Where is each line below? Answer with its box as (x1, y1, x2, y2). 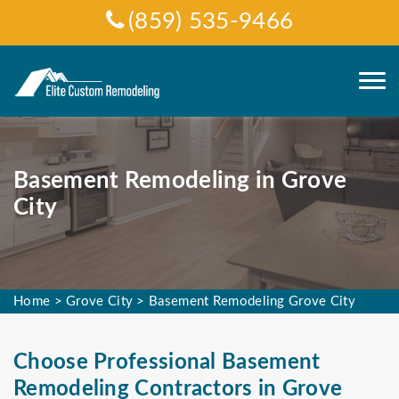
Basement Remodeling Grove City (149, 295, 356, 308)
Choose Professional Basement (13, 352, 321, 373)
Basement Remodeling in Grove (13, 168, 347, 192)
